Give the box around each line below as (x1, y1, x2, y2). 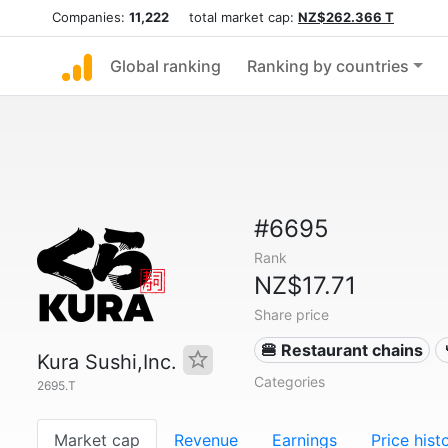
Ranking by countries (247, 56, 409, 76)
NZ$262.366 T (298, 9, 394, 25)
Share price (253, 306, 329, 323)
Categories (253, 373, 325, 390)
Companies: (52, 9, 129, 25)
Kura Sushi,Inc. (37, 350, 183, 374)
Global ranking (110, 56, 221, 76)
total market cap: (169, 9, 298, 25)
